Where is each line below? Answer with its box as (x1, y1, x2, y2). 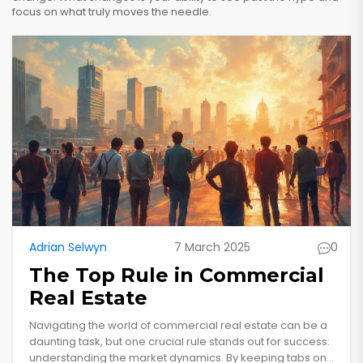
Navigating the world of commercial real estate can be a (29, 318, 327, 334)
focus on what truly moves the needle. (12, 4, 211, 19)
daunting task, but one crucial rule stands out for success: (29, 334, 330, 350)
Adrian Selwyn (29, 239, 107, 256)
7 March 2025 (174, 239, 250, 256)
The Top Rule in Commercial (29, 263, 324, 288)
